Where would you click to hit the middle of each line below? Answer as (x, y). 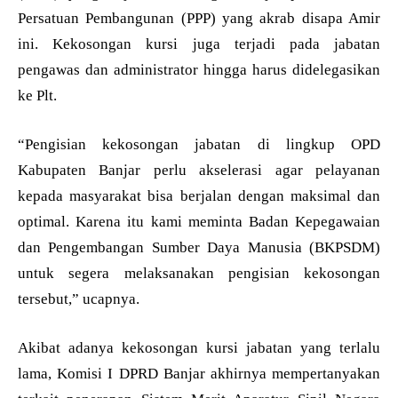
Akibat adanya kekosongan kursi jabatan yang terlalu (199, 347)
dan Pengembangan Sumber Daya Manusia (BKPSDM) (199, 247)
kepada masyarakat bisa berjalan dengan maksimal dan (199, 195)
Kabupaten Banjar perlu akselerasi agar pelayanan (199, 170)
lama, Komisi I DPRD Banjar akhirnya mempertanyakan (199, 373)
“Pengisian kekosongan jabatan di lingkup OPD (199, 144)
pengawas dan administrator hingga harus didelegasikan (199, 69)
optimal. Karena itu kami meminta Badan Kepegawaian (199, 221)
